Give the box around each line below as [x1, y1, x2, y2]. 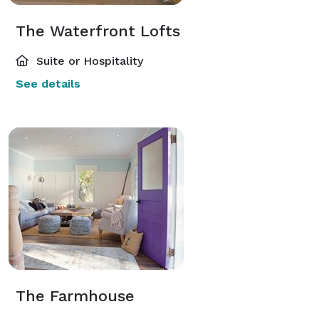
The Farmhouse [16, 286, 135, 305]
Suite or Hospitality [33, 53, 143, 68]
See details [16, 76, 80, 90]
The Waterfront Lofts [16, 21, 180, 40]
